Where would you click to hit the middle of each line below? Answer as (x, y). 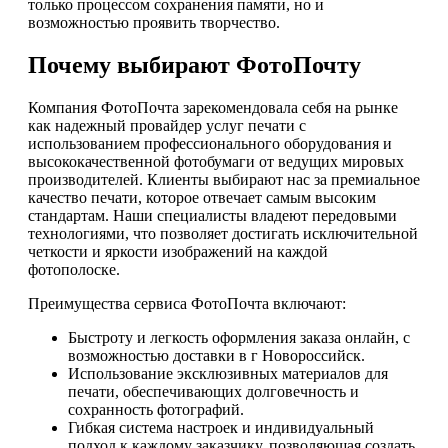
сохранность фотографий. (156, 410)
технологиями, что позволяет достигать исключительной (223, 234)
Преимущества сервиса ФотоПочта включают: (187, 304)
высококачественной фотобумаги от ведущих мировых (216, 162)
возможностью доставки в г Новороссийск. (216, 356)
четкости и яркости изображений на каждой (178, 252)
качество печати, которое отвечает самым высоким (202, 198)
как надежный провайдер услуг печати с (167, 126)
